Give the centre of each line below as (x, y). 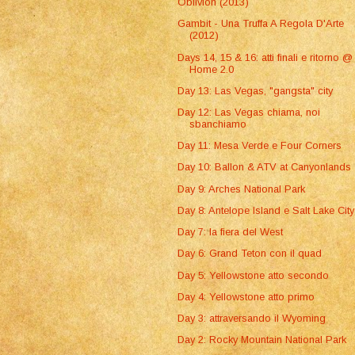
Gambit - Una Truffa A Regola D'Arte (261, 24)
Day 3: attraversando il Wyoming (252, 318)
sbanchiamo (218, 124)
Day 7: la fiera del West (231, 232)
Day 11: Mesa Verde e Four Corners (260, 146)
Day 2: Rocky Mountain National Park (262, 340)
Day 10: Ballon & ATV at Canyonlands (265, 167)
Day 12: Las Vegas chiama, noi (249, 113)
